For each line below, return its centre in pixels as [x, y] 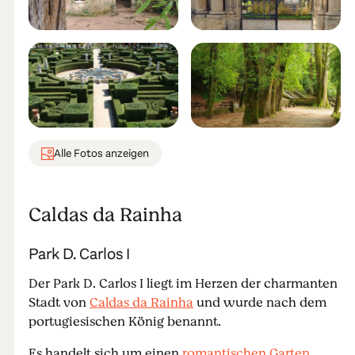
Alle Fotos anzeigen [101, 153]
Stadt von [59, 303]
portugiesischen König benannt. [124, 322]
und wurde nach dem [260, 303]
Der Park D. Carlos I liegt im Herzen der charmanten [183, 284]
